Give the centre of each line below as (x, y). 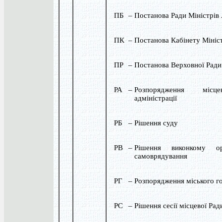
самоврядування (161, 156)
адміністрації (155, 98)
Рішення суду (156, 123)
